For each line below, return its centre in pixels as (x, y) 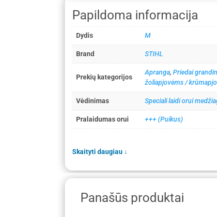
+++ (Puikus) (164, 119)
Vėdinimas (93, 101)
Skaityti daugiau (98, 152)
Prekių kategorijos (104, 77)
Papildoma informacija (135, 15)
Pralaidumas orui (103, 119)
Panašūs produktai (132, 198)
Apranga (158, 72)
